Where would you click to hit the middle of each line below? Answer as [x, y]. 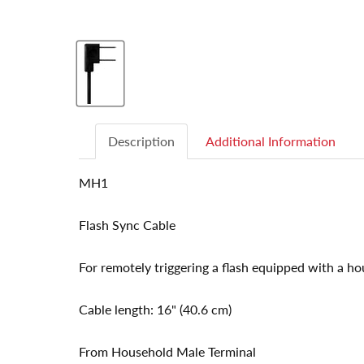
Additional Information [271, 141]
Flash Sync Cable [127, 225]
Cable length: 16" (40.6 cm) [155, 310]
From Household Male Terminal [167, 352]
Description [141, 141]
